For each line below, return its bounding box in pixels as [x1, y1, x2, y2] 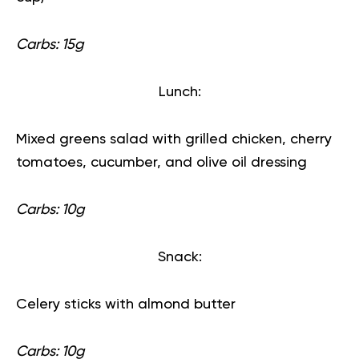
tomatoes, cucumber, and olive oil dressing [16, 155, 307, 170]
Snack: [157, 249, 202, 264]
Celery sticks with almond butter [16, 296, 236, 312]
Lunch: [158, 84, 201, 99]
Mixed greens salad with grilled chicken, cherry [16, 131, 332, 147]
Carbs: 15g [16, 37, 83, 52]
